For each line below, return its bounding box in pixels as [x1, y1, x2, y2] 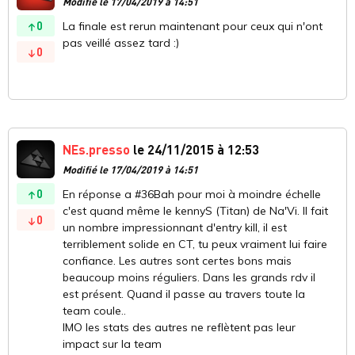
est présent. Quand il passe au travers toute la [63, 287, 305, 302]
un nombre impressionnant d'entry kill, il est [63, 220, 287, 235]
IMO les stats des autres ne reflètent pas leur [63, 320, 296, 335]
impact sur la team [63, 337, 162, 352]
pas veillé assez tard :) [63, 36, 179, 51]
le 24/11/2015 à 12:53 [130, 141, 259, 158]
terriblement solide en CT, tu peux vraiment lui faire [63, 237, 327, 252]
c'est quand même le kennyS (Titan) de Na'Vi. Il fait [63, 204, 328, 219]
